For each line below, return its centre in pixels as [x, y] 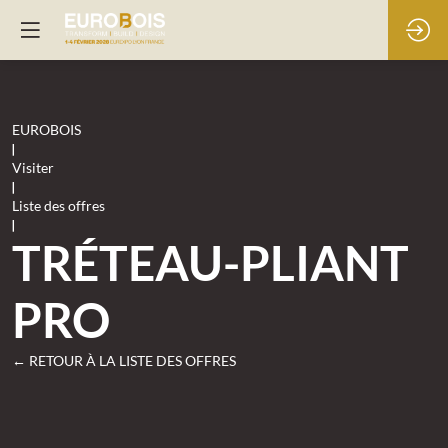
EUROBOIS [46, 129]
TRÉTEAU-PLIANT [210, 262]
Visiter [33, 167]
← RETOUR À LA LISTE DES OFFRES [124, 360]
